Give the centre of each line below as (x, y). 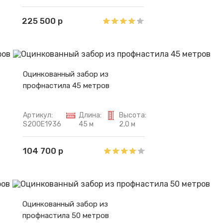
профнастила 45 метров (66, 85)
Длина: (90, 115)
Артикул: (38, 115)
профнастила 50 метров (66, 215)
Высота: (133, 115)
